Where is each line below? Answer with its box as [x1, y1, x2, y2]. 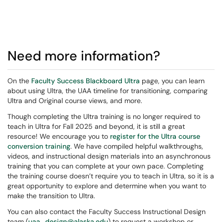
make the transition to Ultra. [7, 191, 95, 200]
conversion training [7, 142, 70, 151]
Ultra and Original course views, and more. [7, 96, 144, 105]
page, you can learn [140, 76, 205, 85]
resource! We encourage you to [7, 132, 110, 141]
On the [7, 76, 31, 85]
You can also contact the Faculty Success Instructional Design [7, 207, 206, 216]
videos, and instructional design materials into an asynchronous [7, 152, 211, 161]
